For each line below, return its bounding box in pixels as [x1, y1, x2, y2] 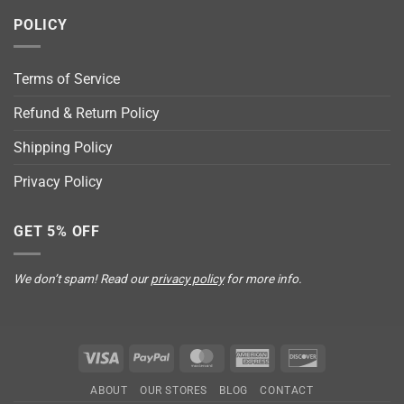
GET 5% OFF [14, 223, 100, 241]
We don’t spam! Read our [14, 271, 151, 287]
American [270, 349, 323, 365]
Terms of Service [14, 70, 120, 88]
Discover [320, 349, 368, 365]
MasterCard [219, 349, 286, 365]
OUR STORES [139, 383, 208, 397]
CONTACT [260, 383, 314, 397]
